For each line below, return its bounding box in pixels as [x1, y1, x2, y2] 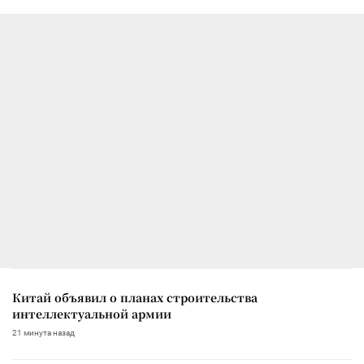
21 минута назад [12, 327, 75, 337]
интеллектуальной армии [12, 305, 171, 322]
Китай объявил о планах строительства [12, 288, 258, 305]
